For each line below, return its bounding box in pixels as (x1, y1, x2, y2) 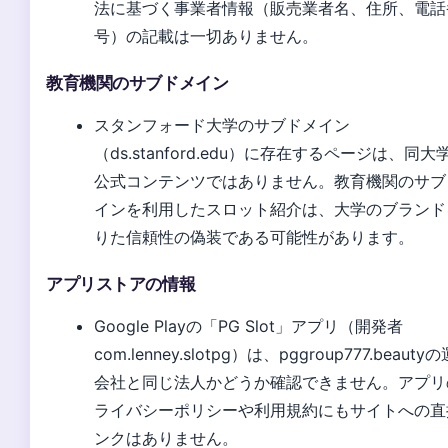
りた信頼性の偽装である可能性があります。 (94, 226, 414, 247)
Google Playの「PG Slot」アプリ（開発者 (94, 315, 403, 336)
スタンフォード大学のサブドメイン (94, 114, 350, 135)
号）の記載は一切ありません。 (94, 25, 318, 46)
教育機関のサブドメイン (46, 72, 229, 93)
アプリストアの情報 (46, 273, 196, 294)
